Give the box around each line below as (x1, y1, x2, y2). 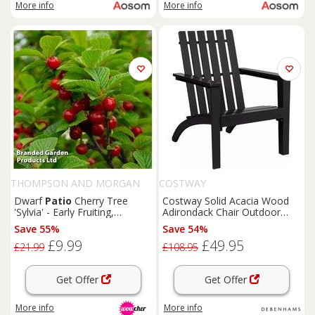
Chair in (245, 217, 281, 230)
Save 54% (162, 222, 208, 236)
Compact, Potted (14, 217, 92, 230)
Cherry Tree (72, 194, 128, 207)
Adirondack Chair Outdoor (162, 205, 281, 219)
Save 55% (14, 222, 60, 236)
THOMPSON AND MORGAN (11, 176, 140, 190)
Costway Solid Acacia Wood (162, 194, 289, 207)
